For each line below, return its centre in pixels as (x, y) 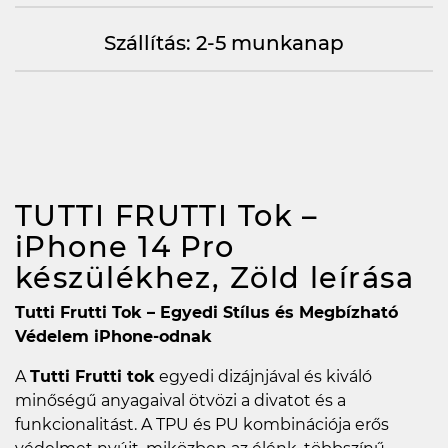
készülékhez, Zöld (162, 277)
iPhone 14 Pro (125, 246)
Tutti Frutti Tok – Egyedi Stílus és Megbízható (206, 312)
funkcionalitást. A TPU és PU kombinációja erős (202, 424)
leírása (362, 277)
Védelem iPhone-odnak (113, 336)
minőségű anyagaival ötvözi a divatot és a (180, 400)
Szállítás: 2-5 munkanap (224, 42)
